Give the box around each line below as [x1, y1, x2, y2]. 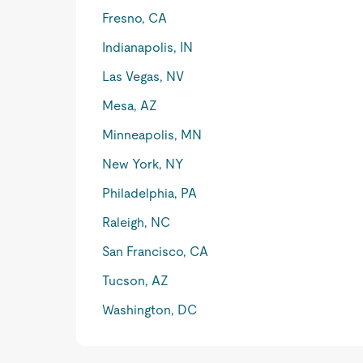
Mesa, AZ [102, 98, 158, 113]
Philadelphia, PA [102, 186, 198, 201]
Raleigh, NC [102, 215, 171, 230]
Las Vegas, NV [102, 69, 185, 84]
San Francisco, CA [102, 244, 209, 259]
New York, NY [102, 156, 185, 172]
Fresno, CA [102, 11, 168, 26]
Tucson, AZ [102, 273, 169, 288]
